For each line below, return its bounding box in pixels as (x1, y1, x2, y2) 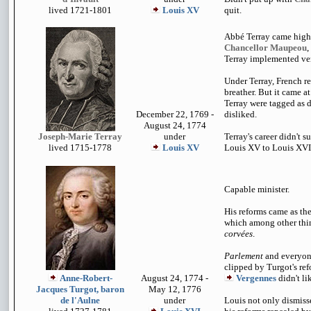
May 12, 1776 (148, 284, 201, 294)
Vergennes (236, 273, 276, 283)
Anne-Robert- (60, 273, 112, 283)
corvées (224, 228, 253, 239)
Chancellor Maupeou (224, 42, 307, 53)
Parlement (224, 251, 263, 261)
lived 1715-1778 (49, 142, 112, 153)
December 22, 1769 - (135, 109, 214, 119)
